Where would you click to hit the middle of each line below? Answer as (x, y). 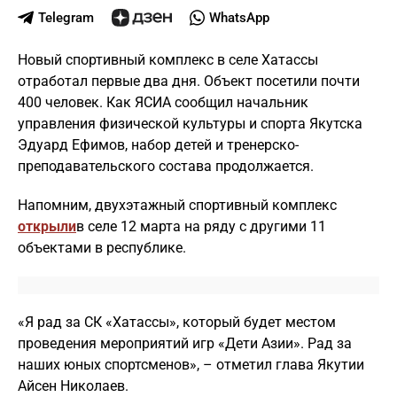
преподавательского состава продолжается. (166, 166)
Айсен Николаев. (73, 386)
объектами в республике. (102, 248)
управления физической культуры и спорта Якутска (190, 124)
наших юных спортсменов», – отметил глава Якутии (191, 365)
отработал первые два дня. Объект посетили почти (189, 81)
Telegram (66, 18)
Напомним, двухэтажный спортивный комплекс (177, 205)
